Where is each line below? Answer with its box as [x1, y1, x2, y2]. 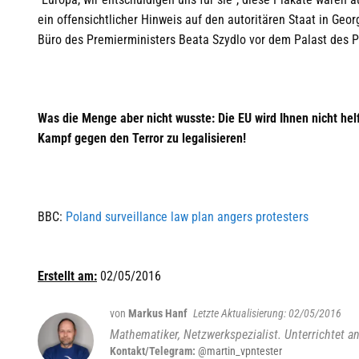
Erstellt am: [38, 268, 97, 284]
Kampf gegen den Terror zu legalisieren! [38, 131, 246, 147]
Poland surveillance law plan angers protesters [66, 209, 309, 225]
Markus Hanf [128, 307, 188, 321]
